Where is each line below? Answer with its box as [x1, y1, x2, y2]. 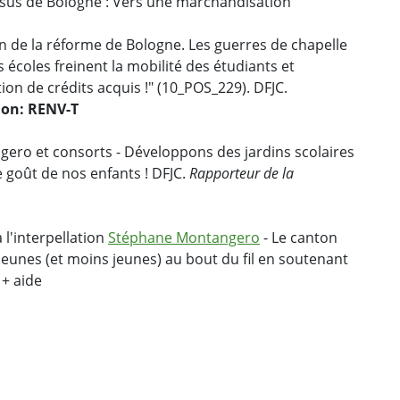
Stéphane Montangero [108, 228, 260, 248]
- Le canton [260, 228, 337, 248]
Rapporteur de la [189, 163, 294, 184]
